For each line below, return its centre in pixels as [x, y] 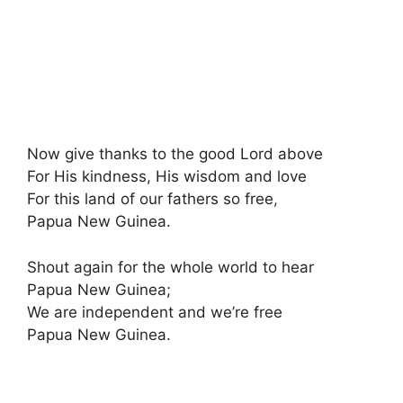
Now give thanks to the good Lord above [175, 154]
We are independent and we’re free [155, 312]
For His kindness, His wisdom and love [167, 176]
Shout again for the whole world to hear [170, 267]
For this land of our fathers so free [150, 199]
